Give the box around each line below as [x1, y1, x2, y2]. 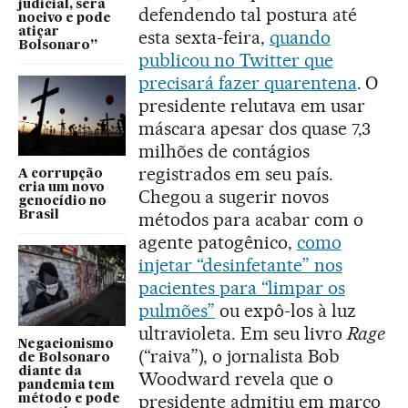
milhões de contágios [138, 139, 310, 162]
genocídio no [18, 195, 107, 209]
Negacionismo [18, 337, 114, 351]
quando [269, 25, 331, 48]
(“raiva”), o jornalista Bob [138, 344, 340, 367]
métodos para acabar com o [138, 208, 363, 230]
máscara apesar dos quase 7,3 [138, 117, 372, 139]
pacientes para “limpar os [138, 276, 345, 299]
